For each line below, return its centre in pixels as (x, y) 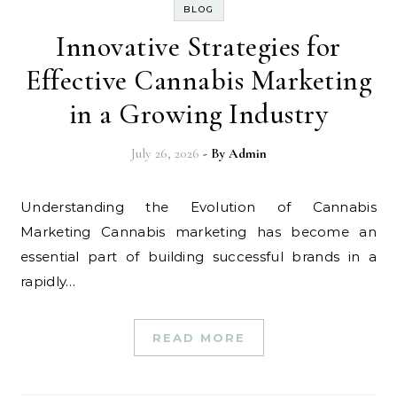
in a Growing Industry (198, 114)
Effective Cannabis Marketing (198, 80)
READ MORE (198, 338)
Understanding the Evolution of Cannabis (27, 207)
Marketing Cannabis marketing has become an (198, 232)
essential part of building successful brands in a (198, 257)
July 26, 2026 (165, 153)
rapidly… (48, 281)
